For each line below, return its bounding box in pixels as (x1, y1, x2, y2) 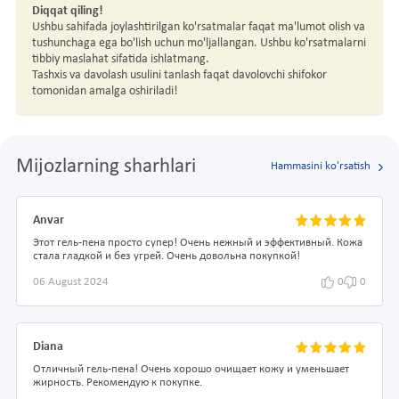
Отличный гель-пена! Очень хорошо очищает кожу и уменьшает (33, 364, 349, 376)
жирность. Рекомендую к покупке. (33, 378, 202, 389)
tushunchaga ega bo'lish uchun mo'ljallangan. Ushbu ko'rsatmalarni (32, 37, 366, 51)
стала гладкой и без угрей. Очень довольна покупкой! (33, 250, 300, 262)
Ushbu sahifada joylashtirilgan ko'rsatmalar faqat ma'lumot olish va (32, 20, 365, 35)
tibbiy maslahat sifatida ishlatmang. (32, 53, 215, 67)
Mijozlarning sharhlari (16, 156, 196, 177)
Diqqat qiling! (32, 4, 103, 19)
